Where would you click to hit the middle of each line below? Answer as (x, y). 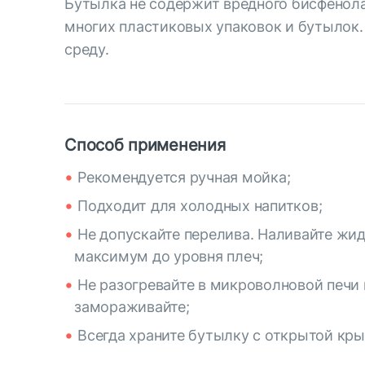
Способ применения (145, 145)
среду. (87, 49)
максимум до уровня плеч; (169, 256)
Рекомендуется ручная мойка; (184, 177)
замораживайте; (132, 307)
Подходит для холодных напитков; (200, 206)
